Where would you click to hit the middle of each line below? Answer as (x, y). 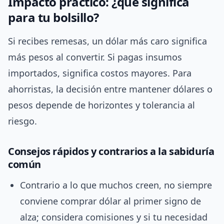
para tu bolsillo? (53, 17)
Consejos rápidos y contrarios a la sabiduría (111, 151)
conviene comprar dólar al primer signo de (110, 201)
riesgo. (22, 121)
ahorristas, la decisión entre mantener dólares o (110, 89)
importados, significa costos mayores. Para (100, 73)
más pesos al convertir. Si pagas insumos (95, 57)
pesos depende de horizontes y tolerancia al (101, 105)
